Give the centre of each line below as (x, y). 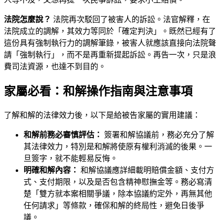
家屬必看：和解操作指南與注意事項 (98, 91)
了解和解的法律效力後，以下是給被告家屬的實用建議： (102, 115)
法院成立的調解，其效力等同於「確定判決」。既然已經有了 (110, 31)
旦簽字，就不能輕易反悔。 (71, 158)
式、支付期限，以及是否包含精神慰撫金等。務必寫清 (118, 182)
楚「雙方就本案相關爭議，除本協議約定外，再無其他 (118, 193)
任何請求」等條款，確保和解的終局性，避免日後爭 (114, 205)
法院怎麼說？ (27, 19)
